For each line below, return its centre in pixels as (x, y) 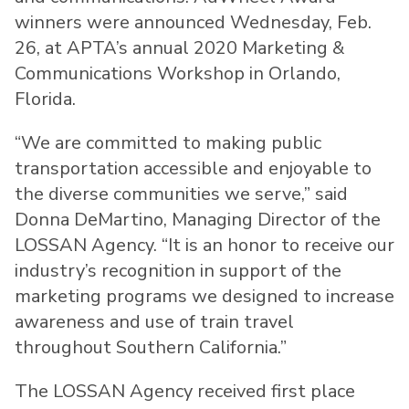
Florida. (47, 100)
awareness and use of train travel (154, 322)
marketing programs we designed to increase (204, 297)
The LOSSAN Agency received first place (185, 392)
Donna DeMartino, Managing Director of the (198, 220)
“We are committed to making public (168, 143)
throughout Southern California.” (151, 348)
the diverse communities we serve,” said (181, 194)
